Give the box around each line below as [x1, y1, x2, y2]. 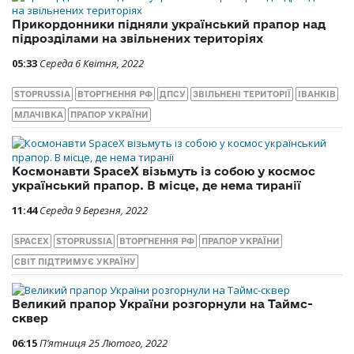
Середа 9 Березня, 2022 [40, 202, 148, 217]
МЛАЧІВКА [14, 109, 63, 119]
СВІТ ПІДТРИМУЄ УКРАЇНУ [14, 256, 136, 266]
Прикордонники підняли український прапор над [12, 17, 326, 31]
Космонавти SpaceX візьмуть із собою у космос [12, 164, 315, 178]
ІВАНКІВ [298, 88, 336, 99]
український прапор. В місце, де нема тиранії [12, 178, 301, 192]
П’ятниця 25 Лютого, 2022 [40, 335, 168, 350]
